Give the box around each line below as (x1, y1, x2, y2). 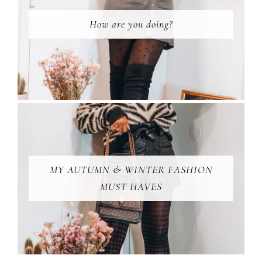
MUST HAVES (100, 180, 162, 194)
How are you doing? (89, 18, 173, 31)
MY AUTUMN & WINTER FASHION (49, 163, 213, 177)
